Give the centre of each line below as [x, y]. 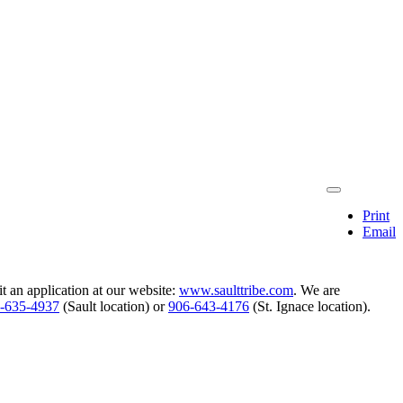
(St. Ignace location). [310, 306]
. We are [317, 290]
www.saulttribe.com [236, 290]
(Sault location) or [114, 306]
